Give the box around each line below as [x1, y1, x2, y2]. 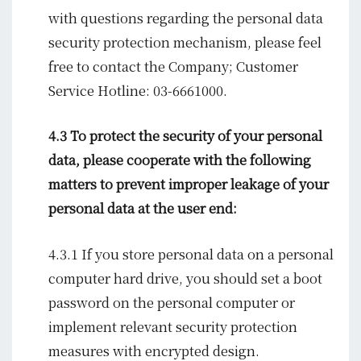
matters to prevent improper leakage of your [48, 174, 329, 194]
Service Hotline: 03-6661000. [48, 81, 227, 101]
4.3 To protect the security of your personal [48, 126, 322, 146]
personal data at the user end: [48, 198, 237, 218]
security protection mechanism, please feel [48, 32, 322, 52]
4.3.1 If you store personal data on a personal [48, 243, 334, 263]
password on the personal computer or [48, 292, 295, 312]
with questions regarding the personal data [48, 8, 323, 28]
